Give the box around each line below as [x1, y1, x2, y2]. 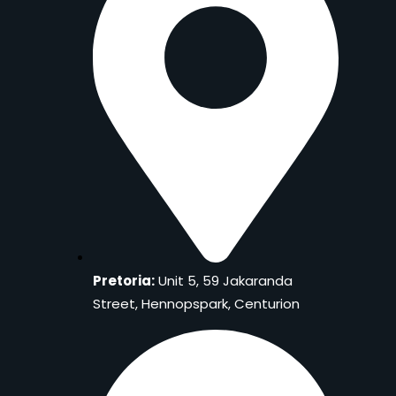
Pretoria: [93, 270, 155, 290]
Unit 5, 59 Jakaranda [155, 270, 293, 290]
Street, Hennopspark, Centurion [93, 293, 300, 313]
